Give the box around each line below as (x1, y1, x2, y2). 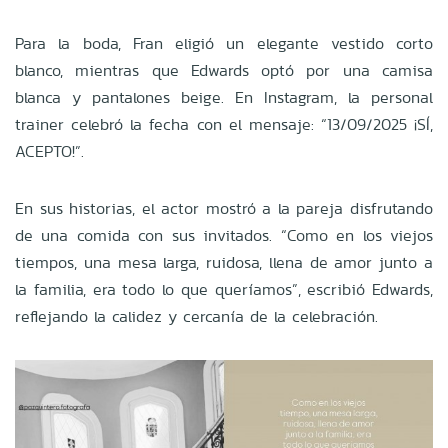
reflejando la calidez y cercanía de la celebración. (15, 304, 378, 328)
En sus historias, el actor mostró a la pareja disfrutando (15, 196, 433, 220)
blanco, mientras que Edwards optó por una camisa (15, 58, 433, 82)
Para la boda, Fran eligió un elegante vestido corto (15, 31, 433, 55)
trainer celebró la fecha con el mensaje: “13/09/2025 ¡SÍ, (15, 112, 433, 136)
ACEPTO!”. (15, 139, 84, 163)
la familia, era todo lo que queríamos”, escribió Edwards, (15, 277, 433, 301)
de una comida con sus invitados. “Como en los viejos (15, 223, 433, 247)
